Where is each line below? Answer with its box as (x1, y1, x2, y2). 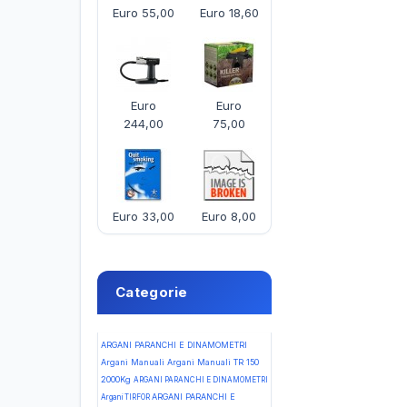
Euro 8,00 (202, 209, 256, 223)
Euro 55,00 (112, 5, 174, 20)
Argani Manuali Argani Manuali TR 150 (101, 357, 259, 367)
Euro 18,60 (199, 5, 259, 20)
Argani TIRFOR (101, 392, 152, 402)
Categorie (115, 283, 188, 301)
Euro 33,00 (112, 209, 174, 223)
